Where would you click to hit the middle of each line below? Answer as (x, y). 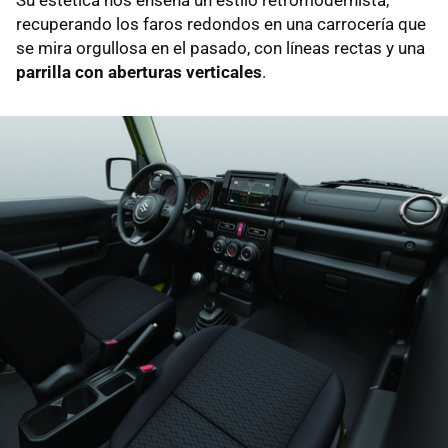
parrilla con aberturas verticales (139, 72)
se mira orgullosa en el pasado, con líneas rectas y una (220, 48)
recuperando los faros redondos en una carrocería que (221, 24)
